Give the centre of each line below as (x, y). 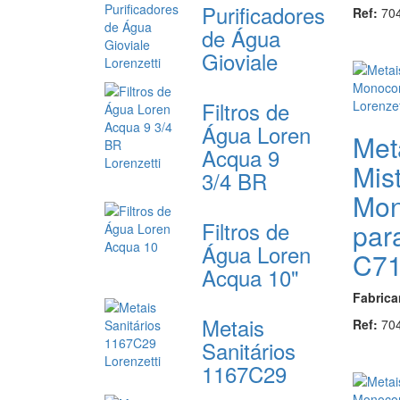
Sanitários (249, 350)
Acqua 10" (251, 277)
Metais (233, 327)
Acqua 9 (241, 157)
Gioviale (240, 61)
